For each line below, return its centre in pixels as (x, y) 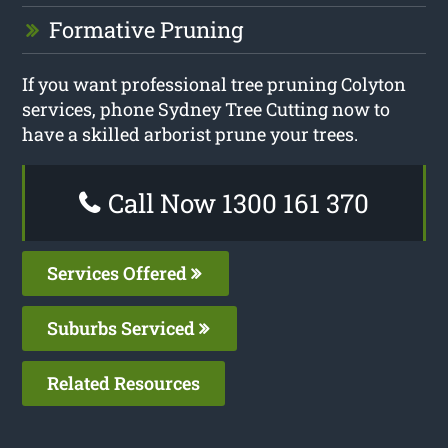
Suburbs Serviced (123, 327)
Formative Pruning (146, 29)
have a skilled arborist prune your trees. (190, 133)
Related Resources (124, 382)
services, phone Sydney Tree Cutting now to (206, 108)
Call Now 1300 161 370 (235, 202)
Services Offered (119, 272)
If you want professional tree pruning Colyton (214, 83)
